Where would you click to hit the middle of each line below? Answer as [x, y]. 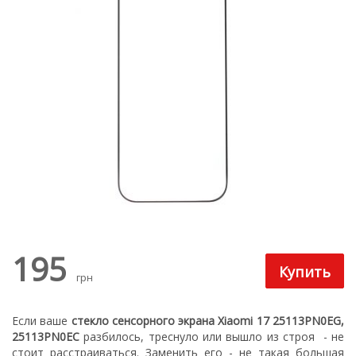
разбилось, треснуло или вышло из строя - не [214, 337]
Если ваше [42, 321]
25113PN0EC [48, 337]
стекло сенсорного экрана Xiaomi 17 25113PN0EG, [208, 321]
